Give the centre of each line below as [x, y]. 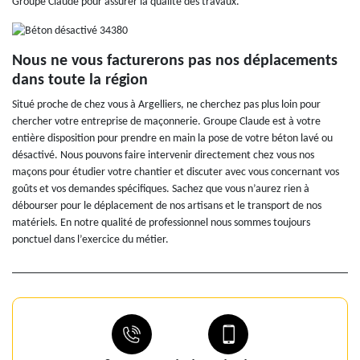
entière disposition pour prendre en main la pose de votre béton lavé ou [172, 138]
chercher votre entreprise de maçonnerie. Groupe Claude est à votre [166, 121]
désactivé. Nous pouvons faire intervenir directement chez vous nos [163, 155]
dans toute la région [80, 80]
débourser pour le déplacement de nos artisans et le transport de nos [167, 206]
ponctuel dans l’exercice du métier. [90, 239]
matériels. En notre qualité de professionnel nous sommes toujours [161, 223]
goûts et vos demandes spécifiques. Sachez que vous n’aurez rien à [161, 189]
